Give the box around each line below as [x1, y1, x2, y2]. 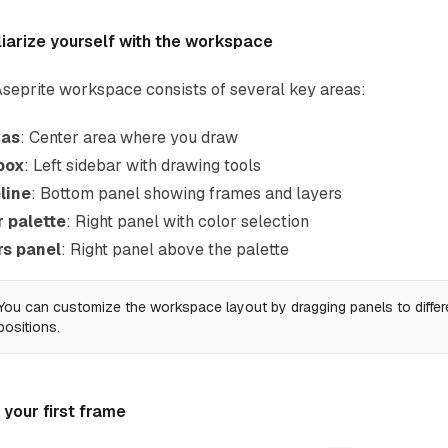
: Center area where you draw [20, 127, 238, 148]
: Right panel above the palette [61, 239, 289, 260]
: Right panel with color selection [66, 211, 309, 232]
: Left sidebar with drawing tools [24, 155, 261, 176]
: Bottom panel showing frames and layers [31, 183, 342, 204]
